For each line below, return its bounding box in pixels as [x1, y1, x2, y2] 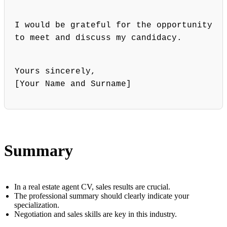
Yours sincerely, [15, 67, 96, 77]
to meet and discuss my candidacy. [15, 33, 182, 43]
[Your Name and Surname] [15, 80, 131, 89]
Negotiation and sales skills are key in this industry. [14, 210, 177, 219]
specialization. [14, 201, 59, 210]
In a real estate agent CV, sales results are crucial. [14, 182, 170, 192]
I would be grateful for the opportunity [15, 21, 212, 30]
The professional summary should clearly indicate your [14, 192, 189, 201]
